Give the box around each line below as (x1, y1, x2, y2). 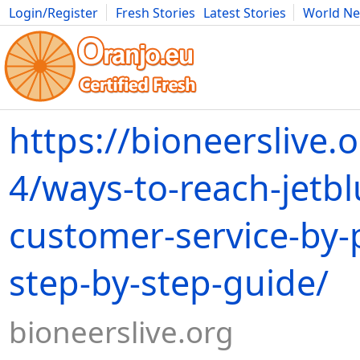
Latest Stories (203, 4, 286, 22)
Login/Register (9, 4, 98, 22)
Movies (9, 22, 52, 39)
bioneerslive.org (9, 312, 234, 352)
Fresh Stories (116, 4, 195, 22)
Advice (213, 22, 252, 39)
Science (260, 22, 306, 39)
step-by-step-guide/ (9, 259, 329, 306)
